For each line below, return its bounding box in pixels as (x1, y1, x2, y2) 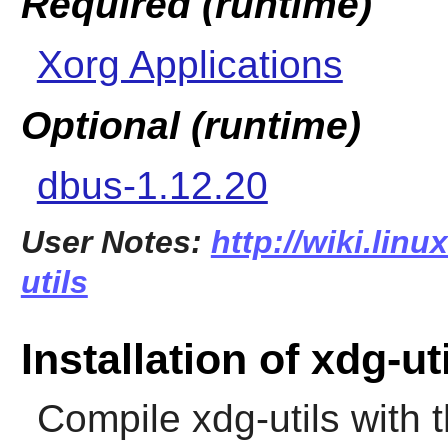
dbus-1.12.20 (36, 164, 268, 208)
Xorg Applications (36, 42, 343, 86)
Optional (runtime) (20, 104, 361, 148)
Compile (36, 396, 192, 440)
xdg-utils (191, 396, 340, 440)
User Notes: (20, 224, 211, 261)
